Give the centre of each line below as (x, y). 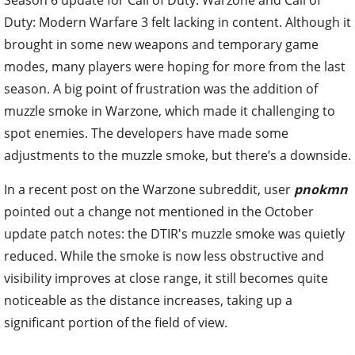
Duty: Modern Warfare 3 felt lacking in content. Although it (177, 22)
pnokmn (321, 189)
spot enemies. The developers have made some (146, 133)
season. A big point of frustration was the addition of (161, 88)
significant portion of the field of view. (116, 322)
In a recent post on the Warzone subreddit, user (149, 189)
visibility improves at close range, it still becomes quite (166, 278)
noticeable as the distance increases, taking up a (148, 300)
